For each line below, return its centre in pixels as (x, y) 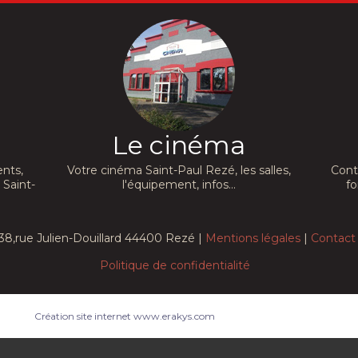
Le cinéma (179, 145)
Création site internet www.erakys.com (124, 316)
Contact (333, 239)
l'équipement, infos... (179, 185)
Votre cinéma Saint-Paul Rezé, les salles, (179, 171)
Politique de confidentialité (175, 266)
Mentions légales (253, 239)
